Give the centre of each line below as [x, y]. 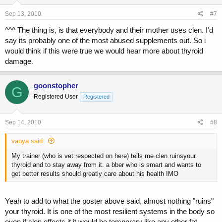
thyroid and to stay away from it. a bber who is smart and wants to [106, 165]
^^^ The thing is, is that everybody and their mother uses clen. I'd [109, 30]
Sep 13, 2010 [23, 14]
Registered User [56, 97]
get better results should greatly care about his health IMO [95, 173]
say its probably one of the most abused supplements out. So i [105, 41]
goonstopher [56, 86]
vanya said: [28, 141]
